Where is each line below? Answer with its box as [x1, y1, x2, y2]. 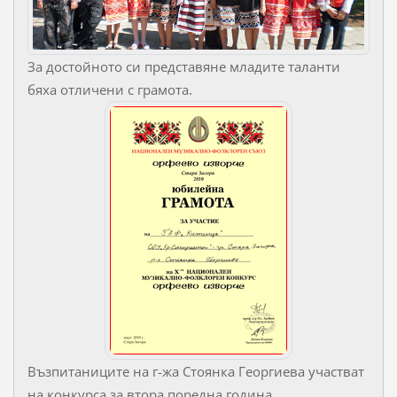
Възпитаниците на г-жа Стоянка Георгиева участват [27, 362, 364, 381]
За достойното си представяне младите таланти [27, 58, 340, 76]
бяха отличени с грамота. [27, 81, 199, 99]
